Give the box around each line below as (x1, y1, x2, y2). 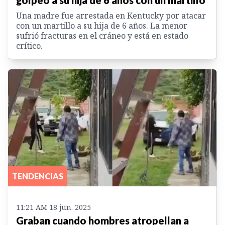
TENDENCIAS (12, 171, 63, 181)
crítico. (16, 40, 43, 51)
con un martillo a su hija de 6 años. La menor (16, 20, 187, 31)
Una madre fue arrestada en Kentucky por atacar (16, 10, 206, 21)
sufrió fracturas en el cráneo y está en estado (16, 30, 188, 41)
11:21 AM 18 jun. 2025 (16, 202, 91, 212)
